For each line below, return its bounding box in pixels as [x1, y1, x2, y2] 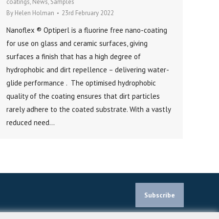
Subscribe [144, 191, 175, 200]
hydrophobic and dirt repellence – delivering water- [6, 65, 169, 75]
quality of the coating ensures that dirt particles [6, 91, 160, 101]
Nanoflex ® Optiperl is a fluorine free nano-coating [6, 25, 167, 35]
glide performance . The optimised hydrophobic [6, 78, 156, 88]
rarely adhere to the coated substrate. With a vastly [6, 105, 171, 114]
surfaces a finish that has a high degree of [6, 52, 141, 62]
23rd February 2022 [62, 9, 114, 18]
